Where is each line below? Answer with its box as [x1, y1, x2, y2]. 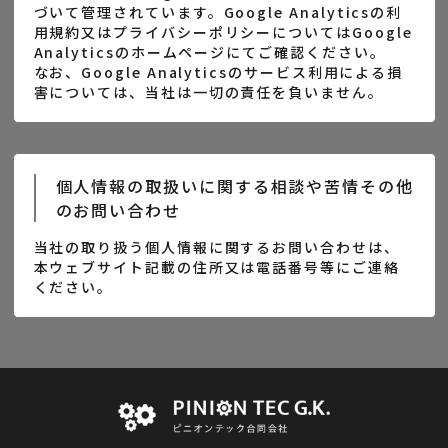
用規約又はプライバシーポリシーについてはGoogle [33, 22, 413, 42]
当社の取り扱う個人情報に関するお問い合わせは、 [33, 237, 400, 257]
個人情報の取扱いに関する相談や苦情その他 [55, 174, 414, 198]
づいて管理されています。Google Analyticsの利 [33, 2, 403, 22]
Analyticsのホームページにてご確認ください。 [33, 42, 386, 62]
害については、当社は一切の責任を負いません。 [33, 82, 384, 102]
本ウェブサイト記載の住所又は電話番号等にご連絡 [33, 257, 400, 277]
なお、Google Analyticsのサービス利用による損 [33, 62, 404, 82]
